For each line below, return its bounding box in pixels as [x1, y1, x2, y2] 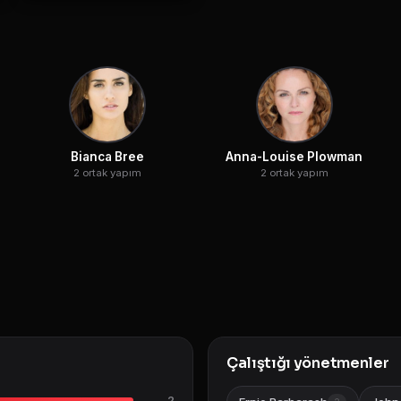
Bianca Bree [70, 149, 144, 164]
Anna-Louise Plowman [226, 149, 363, 164]
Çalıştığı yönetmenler [226, 353, 389, 372]
